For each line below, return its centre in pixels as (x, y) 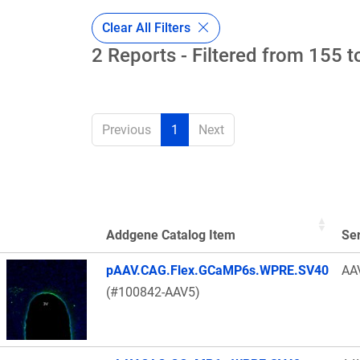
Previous (127, 130)
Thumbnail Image (57, 256)
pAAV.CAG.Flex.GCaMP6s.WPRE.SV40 (217, 271)
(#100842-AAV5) (153, 292)
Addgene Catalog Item (171, 235)
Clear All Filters (148, 27)
